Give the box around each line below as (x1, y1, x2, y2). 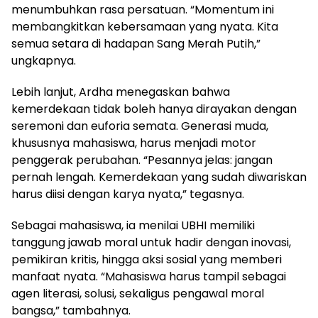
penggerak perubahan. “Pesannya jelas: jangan (11, 152, 273, 169)
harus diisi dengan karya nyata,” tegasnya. (11, 186, 244, 203)
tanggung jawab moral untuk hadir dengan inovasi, (11, 234, 291, 251)
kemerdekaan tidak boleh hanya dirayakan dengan (11, 101, 297, 118)
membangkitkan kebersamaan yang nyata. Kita (11, 18, 278, 35)
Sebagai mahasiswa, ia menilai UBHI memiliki (11, 217, 255, 234)
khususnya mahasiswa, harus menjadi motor (11, 135, 256, 152)
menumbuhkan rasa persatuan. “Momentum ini (11, 1, 274, 18)
